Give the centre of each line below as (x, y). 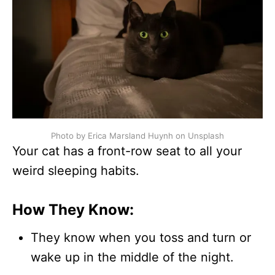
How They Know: (73, 209)
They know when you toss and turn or (141, 237)
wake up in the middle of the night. (132, 257)
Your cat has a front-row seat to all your (127, 151)
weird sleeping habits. (76, 170)
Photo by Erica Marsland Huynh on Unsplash (137, 135)
